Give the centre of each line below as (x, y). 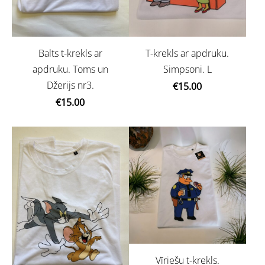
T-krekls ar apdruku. (188, 54)
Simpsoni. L (187, 70)
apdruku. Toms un (70, 70)
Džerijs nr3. (70, 85)
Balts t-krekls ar (70, 54)
